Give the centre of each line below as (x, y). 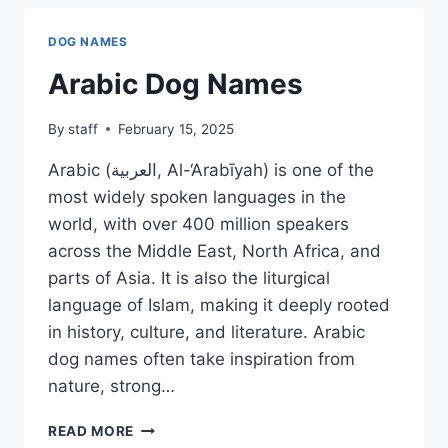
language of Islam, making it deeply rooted (219, 304)
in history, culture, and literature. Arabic (206, 331)
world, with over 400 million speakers (198, 223)
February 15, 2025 (176, 128)
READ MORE (91, 430)
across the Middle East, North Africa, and (214, 250)
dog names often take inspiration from (201, 358)
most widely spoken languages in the (197, 196)
